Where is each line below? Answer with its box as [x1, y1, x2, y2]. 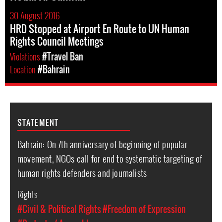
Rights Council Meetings [10, 34, 104, 49]
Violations [10, 50, 42, 63]
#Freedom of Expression [103, 203, 186, 216]
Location [10, 63, 38, 76]
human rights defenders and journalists [17, 166, 147, 179]
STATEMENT [17, 116, 59, 128]
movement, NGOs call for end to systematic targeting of [17, 151, 203, 165]
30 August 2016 [10, 9, 60, 22]
